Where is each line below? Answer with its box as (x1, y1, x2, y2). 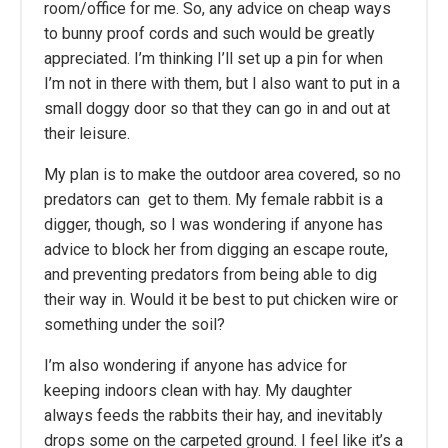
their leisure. (44, 124, 130, 144)
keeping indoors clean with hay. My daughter (44, 381, 352, 401)
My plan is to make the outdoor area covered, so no (44, 165, 401, 185)
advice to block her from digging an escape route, (44, 240, 388, 260)
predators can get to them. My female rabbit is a (44, 190, 383, 210)
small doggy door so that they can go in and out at (44, 99, 390, 119)
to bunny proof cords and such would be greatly (44, 24, 375, 44)
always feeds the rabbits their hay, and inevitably (44, 406, 383, 426)
